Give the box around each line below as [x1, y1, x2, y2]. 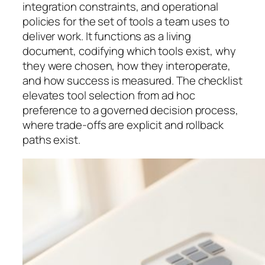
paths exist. [22, 132, 80, 148]
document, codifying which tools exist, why [22, 43, 236, 59]
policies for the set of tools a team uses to [22, 14, 230, 30]
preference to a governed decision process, [22, 102, 238, 118]
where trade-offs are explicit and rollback [22, 117, 224, 133]
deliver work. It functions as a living [22, 28, 192, 44]
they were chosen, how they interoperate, [22, 58, 231, 74]
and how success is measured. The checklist [22, 73, 243, 89]
